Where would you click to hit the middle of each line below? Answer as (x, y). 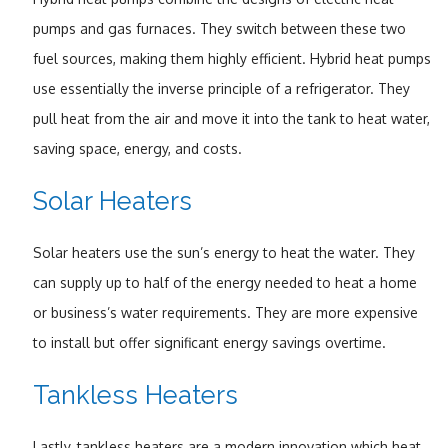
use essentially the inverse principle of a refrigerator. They (221, 88)
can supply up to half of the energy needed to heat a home (224, 282)
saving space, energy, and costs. (137, 148)
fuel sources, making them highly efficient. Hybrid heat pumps (231, 58)
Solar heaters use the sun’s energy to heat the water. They (223, 252)
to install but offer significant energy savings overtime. (209, 342)
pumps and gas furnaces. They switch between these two (219, 28)
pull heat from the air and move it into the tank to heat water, (231, 118)
